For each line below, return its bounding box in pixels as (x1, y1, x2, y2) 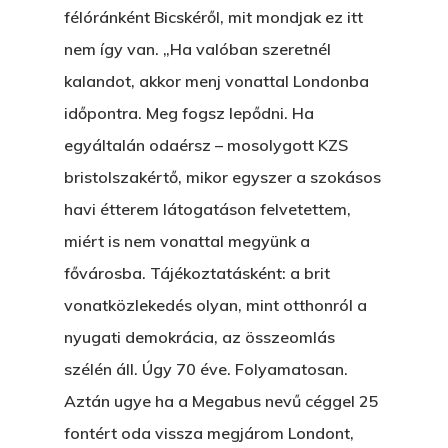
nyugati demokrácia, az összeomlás (64, 327, 335, 347)
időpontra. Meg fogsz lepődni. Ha (64, 103, 314, 123)
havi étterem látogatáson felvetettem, (64, 199, 351, 219)
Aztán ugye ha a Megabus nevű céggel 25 (64, 391, 379, 411)
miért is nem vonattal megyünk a (64, 231, 310, 251)
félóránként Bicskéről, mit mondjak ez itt (64, 7, 363, 27)
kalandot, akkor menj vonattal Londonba (64, 71, 369, 91)
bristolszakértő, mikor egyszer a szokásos (64, 167, 381, 187)
